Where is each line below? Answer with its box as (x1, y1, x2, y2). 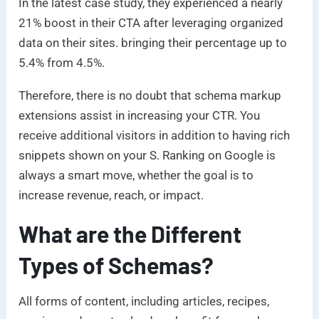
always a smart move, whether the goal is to (19, 168, 254, 183)
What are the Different (19, 220, 242, 248)
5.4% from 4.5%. (19, 56, 105, 70)
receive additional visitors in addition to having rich (19, 128, 291, 143)
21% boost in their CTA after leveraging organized (19, 16, 284, 31)
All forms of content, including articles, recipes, (19, 294, 270, 309)
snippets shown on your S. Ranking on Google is (19, 148, 276, 163)
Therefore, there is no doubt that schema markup (19, 88, 282, 103)
